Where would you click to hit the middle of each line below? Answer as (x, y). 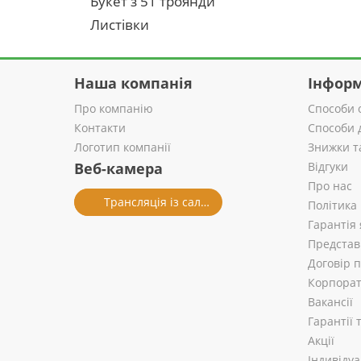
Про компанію (114, 108)
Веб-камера (118, 168)
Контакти (100, 128)
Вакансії (330, 302)
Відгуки (328, 166)
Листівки (120, 25)
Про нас (330, 186)
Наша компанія (133, 83)
